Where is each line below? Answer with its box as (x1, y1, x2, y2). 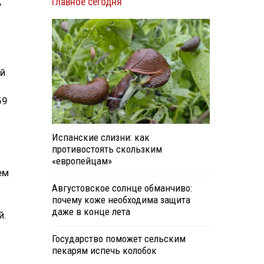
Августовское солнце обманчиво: (51, 182, 192, 194)
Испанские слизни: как (51, 131, 150, 144)
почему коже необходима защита (51, 194, 190, 206)
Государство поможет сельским (51, 233, 186, 245)
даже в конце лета (51, 206, 130, 218)
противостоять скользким (51, 143, 162, 156)
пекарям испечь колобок (51, 245, 157, 257)
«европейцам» (51, 155, 112, 167)
